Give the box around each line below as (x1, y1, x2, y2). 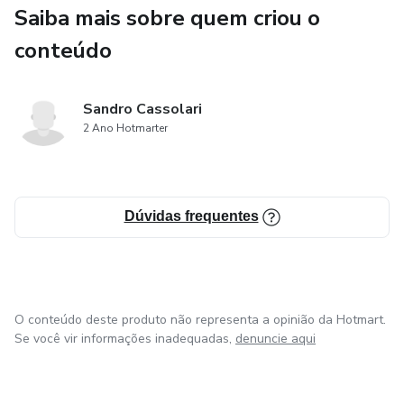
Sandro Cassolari (83, 98, 202, 119)
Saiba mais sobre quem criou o (14, 3, 320, 32)
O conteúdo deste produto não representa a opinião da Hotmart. (14, 310, 386, 328)
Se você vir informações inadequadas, (14, 329, 232, 347)
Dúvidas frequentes (124, 207, 259, 224)
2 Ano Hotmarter (83, 120, 168, 135)
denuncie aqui (235, 329, 316, 347)
